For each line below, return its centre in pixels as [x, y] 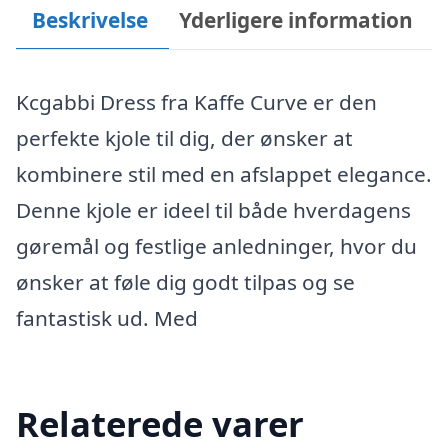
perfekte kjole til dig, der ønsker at [184, 138]
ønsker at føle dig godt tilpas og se [185, 282]
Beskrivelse [89, 19]
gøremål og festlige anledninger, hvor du [216, 246]
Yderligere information [296, 19]
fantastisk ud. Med [107, 318]
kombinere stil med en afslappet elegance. [224, 174]
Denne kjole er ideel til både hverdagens [213, 210]
